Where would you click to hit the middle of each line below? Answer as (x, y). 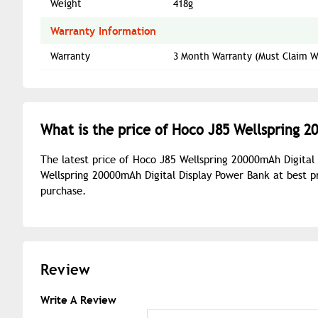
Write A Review (78, 300)
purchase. (64, 191)
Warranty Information (103, 31)
